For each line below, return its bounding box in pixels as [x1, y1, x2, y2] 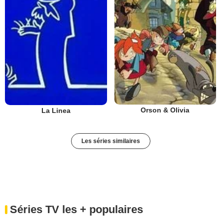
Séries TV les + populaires [10, 203, 143, 216]
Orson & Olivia [141, 106, 190, 114]
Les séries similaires [81, 137, 140, 145]
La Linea [41, 106, 71, 114]
